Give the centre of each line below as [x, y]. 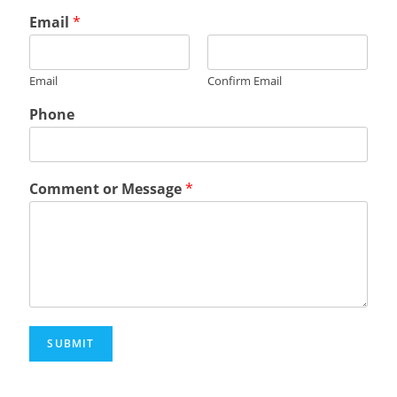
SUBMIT [71, 344]
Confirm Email [245, 81]
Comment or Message [108, 189]
